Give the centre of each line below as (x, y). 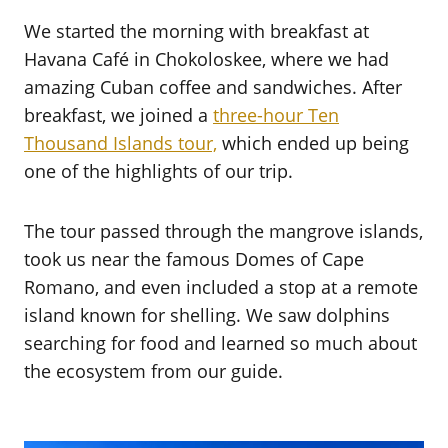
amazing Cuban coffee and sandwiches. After (213, 86)
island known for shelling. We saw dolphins (207, 314)
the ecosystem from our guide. (153, 370)
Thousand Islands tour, (120, 142)
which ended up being (313, 142)
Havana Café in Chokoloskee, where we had (206, 58)
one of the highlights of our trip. (158, 170)
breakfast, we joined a (118, 114)
